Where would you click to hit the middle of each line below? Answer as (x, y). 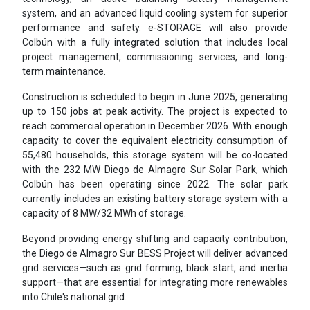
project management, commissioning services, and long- (155, 57)
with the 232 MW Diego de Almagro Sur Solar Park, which (155, 170)
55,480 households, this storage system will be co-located (155, 155)
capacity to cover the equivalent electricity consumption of (155, 140)
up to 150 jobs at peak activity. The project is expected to (155, 111)
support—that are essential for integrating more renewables (155, 282)
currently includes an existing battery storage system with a (155, 199)
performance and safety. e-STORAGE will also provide (155, 28)
